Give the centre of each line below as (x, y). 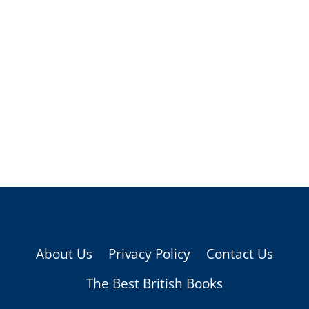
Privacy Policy (149, 253)
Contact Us (239, 253)
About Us (64, 253)
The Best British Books (154, 284)
